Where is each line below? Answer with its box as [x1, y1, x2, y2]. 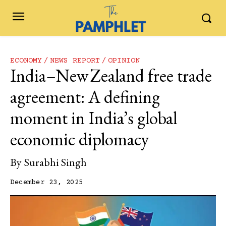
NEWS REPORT [50, 56, 100, 65]
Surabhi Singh [24, 155, 87, 170]
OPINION [108, 56, 140, 65]
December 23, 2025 [10, 179, 83, 187]
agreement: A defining [10, 85, 160, 108]
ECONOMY [10, 56, 42, 65]
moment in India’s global [10, 106, 177, 130]
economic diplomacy [10, 128, 149, 151]
